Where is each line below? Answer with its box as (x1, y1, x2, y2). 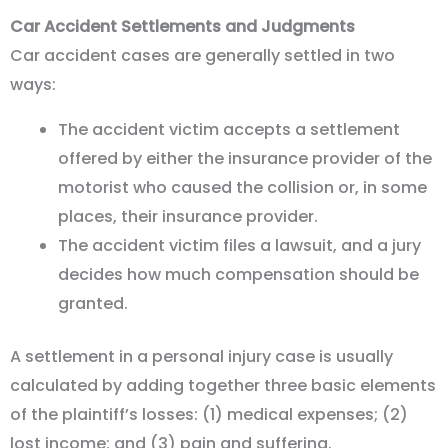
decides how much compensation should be (58, 262, 419, 286)
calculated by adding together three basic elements (10, 373, 436, 397)
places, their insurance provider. (58, 204, 318, 228)
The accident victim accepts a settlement (58, 117, 400, 141)
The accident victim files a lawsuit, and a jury (58, 233, 421, 257)
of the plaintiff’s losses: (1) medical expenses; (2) (10, 402, 408, 426)
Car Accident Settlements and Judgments (10, 14, 355, 38)
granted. (58, 291, 128, 315)
